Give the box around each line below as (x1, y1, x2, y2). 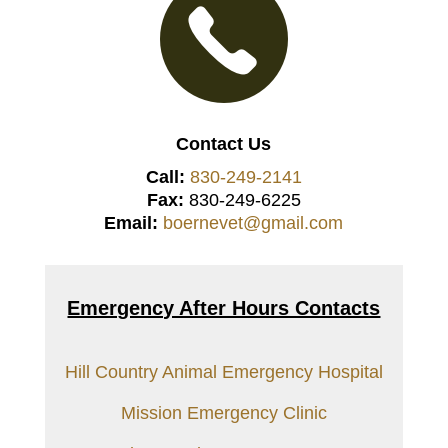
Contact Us (176, 133, 272, 154)
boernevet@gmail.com (163, 212, 344, 233)
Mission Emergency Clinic (120, 402, 327, 423)
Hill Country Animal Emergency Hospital (64, 361, 383, 382)
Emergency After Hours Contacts (67, 296, 381, 319)
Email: (104, 212, 159, 233)
